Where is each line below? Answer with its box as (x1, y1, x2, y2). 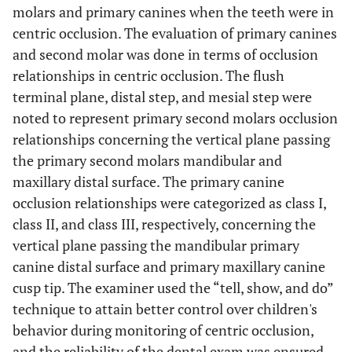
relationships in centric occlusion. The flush (13, 66, 284, 85)
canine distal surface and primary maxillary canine (13, 257, 325, 276)
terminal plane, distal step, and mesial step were (13, 87, 312, 106)
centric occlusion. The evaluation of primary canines (13, 24, 337, 42)
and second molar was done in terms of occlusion (13, 45, 318, 64)
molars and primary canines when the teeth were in (13, 2, 334, 21)
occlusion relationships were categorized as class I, (13, 193, 326, 212)
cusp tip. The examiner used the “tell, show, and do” (13, 278, 333, 297)
